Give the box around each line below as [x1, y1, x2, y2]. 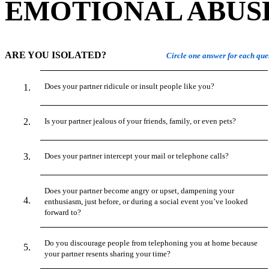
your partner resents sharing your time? [44, 249, 171, 258]
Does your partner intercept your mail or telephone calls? [44, 151, 229, 160]
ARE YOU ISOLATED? [5, 49, 106, 60]
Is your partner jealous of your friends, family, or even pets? [44, 116, 237, 125]
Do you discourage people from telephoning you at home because [44, 238, 258, 247]
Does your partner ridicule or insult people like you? [44, 81, 215, 91]
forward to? [44, 207, 82, 217]
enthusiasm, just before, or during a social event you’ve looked [44, 196, 249, 206]
